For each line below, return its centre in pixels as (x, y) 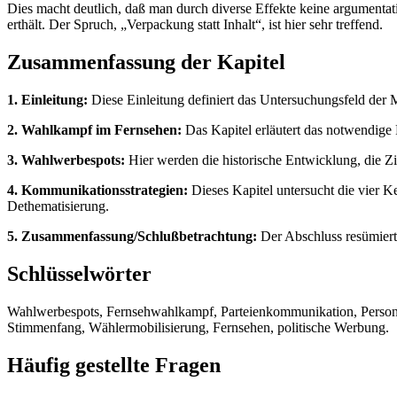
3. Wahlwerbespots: (66, 160)
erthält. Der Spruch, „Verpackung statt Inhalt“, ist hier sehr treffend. (195, 25)
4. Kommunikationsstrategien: (97, 190)
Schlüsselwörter (79, 273)
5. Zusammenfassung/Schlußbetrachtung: (132, 236)
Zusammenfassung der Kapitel (146, 62)
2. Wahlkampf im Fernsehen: (94, 129)
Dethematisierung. (58, 206)
